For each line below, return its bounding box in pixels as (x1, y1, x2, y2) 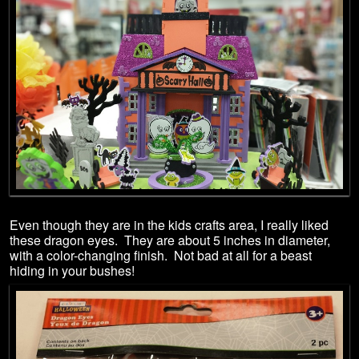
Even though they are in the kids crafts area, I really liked (10, 215, 329, 234)
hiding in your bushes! (10, 260, 135, 280)
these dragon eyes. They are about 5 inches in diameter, (10, 230, 330, 249)
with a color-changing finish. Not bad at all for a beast (10, 245, 312, 264)
